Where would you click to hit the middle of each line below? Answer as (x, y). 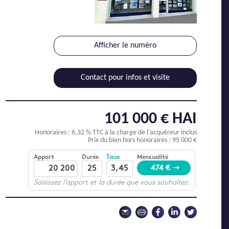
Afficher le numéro (125, 45)
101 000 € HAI (151, 119)
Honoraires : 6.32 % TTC (70, 133)
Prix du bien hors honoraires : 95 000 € (142, 140)
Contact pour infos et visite (125, 78)
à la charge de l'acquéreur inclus (151, 133)
